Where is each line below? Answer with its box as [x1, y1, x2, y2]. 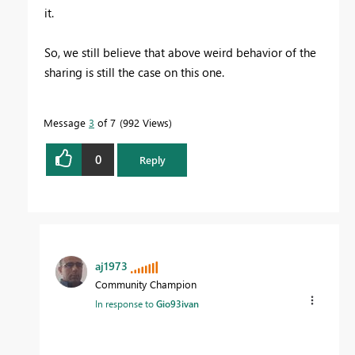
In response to [95, 296, 156, 310]
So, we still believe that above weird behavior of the [44, 44, 316, 60]
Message [44, 115, 89, 129]
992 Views [123, 115, 169, 129]
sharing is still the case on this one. [44, 63, 224, 80]
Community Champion [95, 277, 197, 291]
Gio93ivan [156, 296, 199, 310]
